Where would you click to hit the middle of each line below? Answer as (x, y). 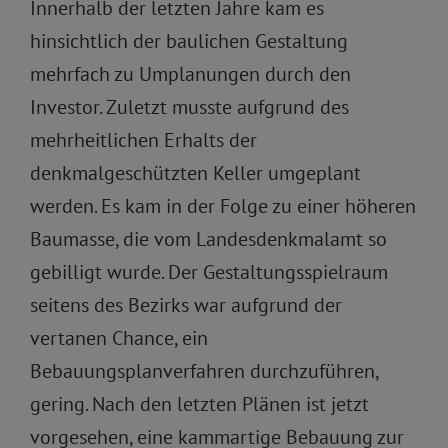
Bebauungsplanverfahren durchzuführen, (204, 371)
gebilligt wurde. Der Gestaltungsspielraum (209, 272)
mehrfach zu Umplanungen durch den (190, 74)
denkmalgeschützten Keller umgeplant (195, 173)
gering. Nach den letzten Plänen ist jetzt (199, 404)
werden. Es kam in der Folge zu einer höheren (223, 206)
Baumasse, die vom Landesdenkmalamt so (208, 239)
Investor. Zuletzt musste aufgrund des (189, 107)
